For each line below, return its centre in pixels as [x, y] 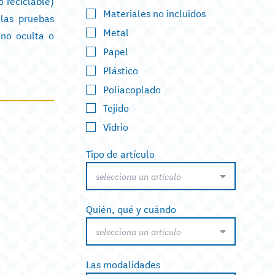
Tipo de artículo [120, 153]
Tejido [116, 107]
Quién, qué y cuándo [131, 209]
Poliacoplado [132, 88]
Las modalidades [123, 264]
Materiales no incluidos [154, 13]
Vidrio [116, 126]
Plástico [121, 69]
